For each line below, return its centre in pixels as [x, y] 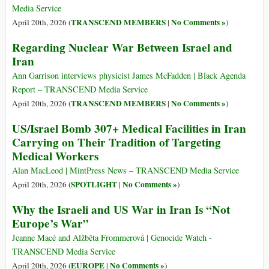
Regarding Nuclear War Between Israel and [122, 48]
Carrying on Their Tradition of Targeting [116, 143]
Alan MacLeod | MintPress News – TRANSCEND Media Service [125, 171]
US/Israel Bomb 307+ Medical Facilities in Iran [129, 129]
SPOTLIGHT [94, 185]
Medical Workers [55, 156]
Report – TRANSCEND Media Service [80, 89]
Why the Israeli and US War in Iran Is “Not [121, 210]
